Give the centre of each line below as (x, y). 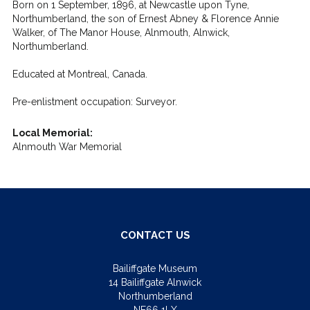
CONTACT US (155, 235)
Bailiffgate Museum (155, 268)
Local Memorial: (52, 133)
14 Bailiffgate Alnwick (155, 282)
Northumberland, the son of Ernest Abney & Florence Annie (145, 19)
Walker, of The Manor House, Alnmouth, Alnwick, (121, 33)
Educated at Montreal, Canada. (80, 74)
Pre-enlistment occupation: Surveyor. (94, 102)
